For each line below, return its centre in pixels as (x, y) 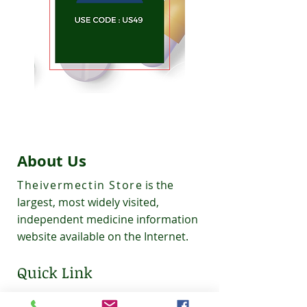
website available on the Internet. (103, 237)
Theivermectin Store (80, 185)
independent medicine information (108, 220)
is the (160, 185)
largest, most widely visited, (88, 202)
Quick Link (55, 272)
